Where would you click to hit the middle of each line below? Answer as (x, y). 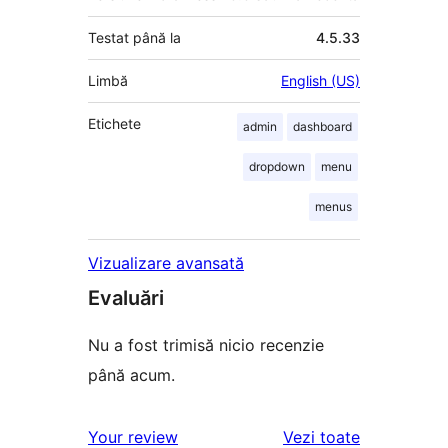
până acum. (131, 375)
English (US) (320, 81)
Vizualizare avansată (166, 263)
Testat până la (134, 38)
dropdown (277, 167)
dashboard (322, 127)
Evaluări (126, 298)
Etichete (114, 124)
